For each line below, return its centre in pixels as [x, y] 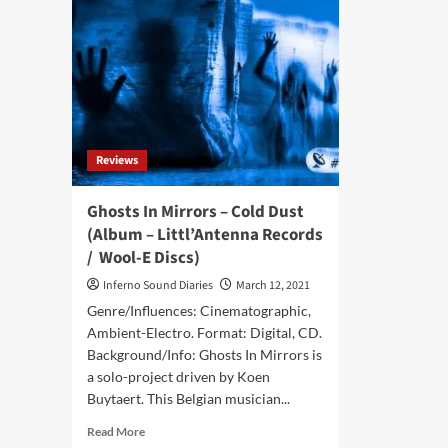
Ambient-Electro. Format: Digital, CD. [204, 332]
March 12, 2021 [273, 285]
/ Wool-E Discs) [143, 258]
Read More [116, 431]
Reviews [117, 160]
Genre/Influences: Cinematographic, [199, 310]
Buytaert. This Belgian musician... [188, 398]
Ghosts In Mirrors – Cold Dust [195, 212]
